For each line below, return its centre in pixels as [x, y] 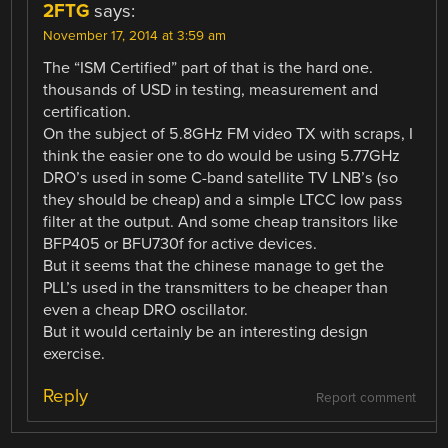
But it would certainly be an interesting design [206, 332]
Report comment [365, 397]
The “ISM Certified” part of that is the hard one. [208, 68]
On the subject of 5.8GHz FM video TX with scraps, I [228, 134]
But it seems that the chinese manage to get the [214, 266]
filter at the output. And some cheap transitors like [221, 222]
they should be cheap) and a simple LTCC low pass [223, 200]
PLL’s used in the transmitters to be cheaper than [216, 288]
